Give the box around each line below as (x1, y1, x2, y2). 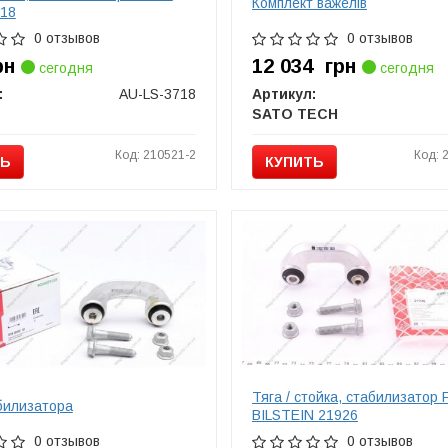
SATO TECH (252, 105, 338, 122)
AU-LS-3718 (119, 85, 196, 102)
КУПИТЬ (265, 153, 324, 170)
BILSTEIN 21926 (252, 406, 358, 423)
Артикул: (252, 85, 316, 102)
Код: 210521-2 (115, 147, 196, 162)
